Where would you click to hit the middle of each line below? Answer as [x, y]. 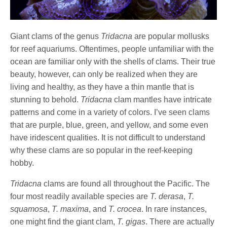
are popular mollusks [171, 36]
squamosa [29, 209]
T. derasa [167, 196]
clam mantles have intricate [162, 99]
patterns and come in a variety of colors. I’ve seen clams [110, 112]
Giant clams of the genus [56, 36]
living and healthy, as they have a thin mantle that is [102, 87]
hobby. [22, 163]
